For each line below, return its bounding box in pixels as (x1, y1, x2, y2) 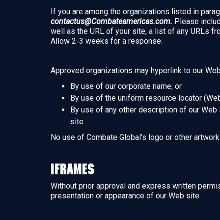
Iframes (51, 161, 94, 177)
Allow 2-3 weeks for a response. (51, 36, 163, 46)
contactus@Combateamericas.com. (51, 17, 172, 26)
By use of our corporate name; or (70, 82, 182, 91)
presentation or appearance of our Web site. (51, 191, 201, 200)
